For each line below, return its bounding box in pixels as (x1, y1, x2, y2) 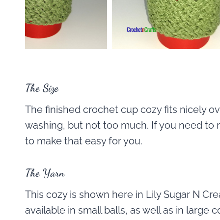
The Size (25, 82, 58, 94)
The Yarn (25, 166, 64, 179)
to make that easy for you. (25, 135, 142, 147)
